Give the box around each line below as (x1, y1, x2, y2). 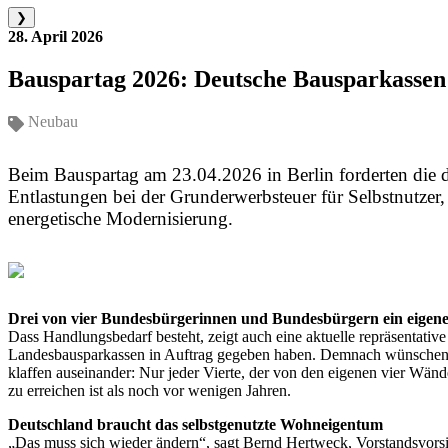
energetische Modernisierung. (8, 207, 233, 229)
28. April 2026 (8, 28, 103, 46)
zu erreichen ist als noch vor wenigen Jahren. (8, 381, 291, 399)
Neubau (24, 113, 78, 131)
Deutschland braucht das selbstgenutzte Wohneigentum (8, 415, 383, 433)
